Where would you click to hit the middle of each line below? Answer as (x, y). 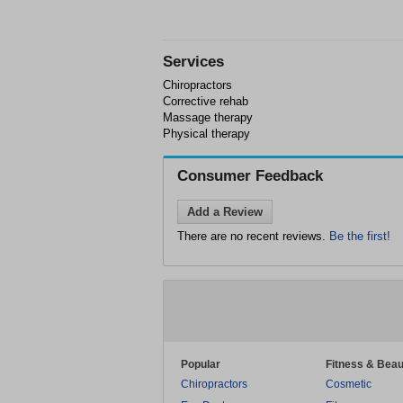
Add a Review (225, 211)
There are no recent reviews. (253, 236)
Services (193, 61)
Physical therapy (206, 133)
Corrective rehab (206, 101)
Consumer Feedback (250, 175)
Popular (201, 364)
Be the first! (360, 236)
